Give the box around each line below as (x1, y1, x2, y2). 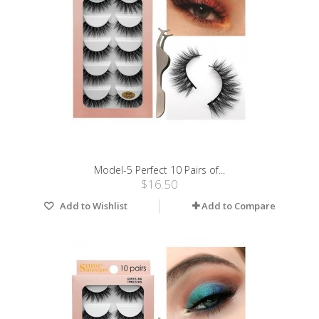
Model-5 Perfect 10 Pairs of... (94, 163, 225, 177)
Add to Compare (202, 199, 276, 213)
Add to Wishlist (58, 199, 127, 213)
